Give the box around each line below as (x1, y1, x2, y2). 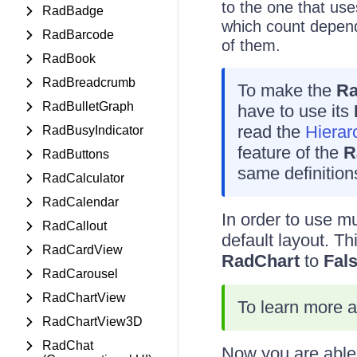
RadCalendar (42, 195, 119, 209)
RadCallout (42, 219, 107, 233)
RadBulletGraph (42, 100, 134, 113)
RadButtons (42, 147, 109, 161)
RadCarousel (42, 267, 118, 280)
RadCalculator (42, 171, 124, 185)
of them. (221, 37, 280, 54)
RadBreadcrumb (42, 76, 135, 89)
